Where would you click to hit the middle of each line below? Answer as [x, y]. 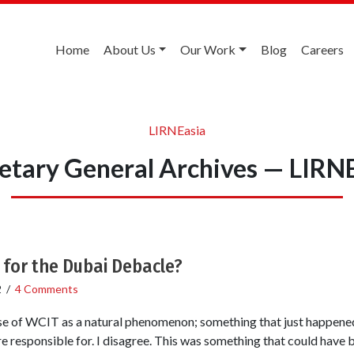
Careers [322, 49]
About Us [129, 49]
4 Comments [46, 288]
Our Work [208, 49]
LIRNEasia [177, 130]
